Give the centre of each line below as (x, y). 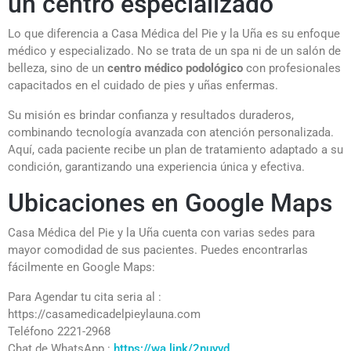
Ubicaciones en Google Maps (170, 203)
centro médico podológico (175, 68)
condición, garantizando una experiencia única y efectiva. (156, 166)
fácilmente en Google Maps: (81, 267)
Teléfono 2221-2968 (59, 331)
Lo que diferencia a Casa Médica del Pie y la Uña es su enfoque (174, 33)
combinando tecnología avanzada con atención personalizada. (171, 132)
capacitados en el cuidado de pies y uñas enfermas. (143, 85)
